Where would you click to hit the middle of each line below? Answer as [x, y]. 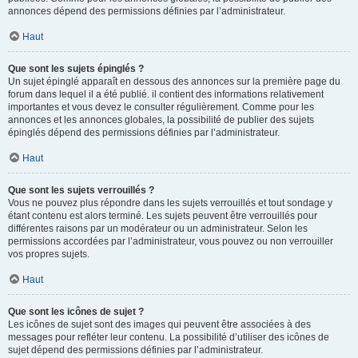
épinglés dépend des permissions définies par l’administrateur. [144, 133]
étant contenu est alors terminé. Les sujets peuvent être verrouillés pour [163, 216]
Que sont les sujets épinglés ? [76, 69]
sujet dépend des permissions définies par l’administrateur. [135, 350]
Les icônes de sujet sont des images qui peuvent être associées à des [159, 324]
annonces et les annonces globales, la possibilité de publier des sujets [161, 120]
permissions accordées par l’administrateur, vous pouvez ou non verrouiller [171, 241]
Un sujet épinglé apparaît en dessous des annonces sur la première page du [174, 82]
